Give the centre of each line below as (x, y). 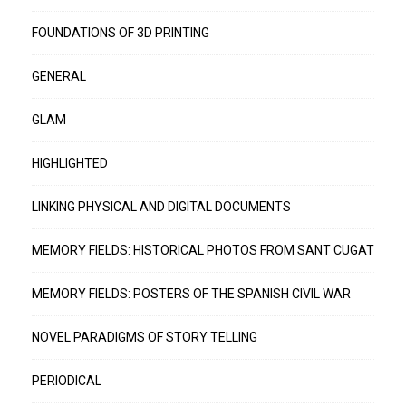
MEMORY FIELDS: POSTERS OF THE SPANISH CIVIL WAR (191, 294)
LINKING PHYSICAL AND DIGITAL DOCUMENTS (161, 207)
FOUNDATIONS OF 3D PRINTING (121, 33)
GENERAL (59, 76)
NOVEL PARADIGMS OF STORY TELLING (145, 337)
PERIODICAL (67, 381)
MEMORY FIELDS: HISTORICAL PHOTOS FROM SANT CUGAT (203, 250)
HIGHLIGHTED (70, 163)
